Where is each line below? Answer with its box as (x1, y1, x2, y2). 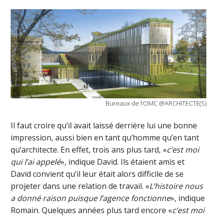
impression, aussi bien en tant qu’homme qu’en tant (11, 132, 200, 143)
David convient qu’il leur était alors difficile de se (11, 169, 184, 180)
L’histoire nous (149, 181, 203, 192)
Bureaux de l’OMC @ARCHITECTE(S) (105, 99, 206, 108)
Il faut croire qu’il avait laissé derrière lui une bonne (11, 120, 198, 131)
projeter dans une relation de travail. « (11, 181, 150, 192)
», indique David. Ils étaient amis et (61, 156, 185, 168)
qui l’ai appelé (11, 156, 61, 168)
